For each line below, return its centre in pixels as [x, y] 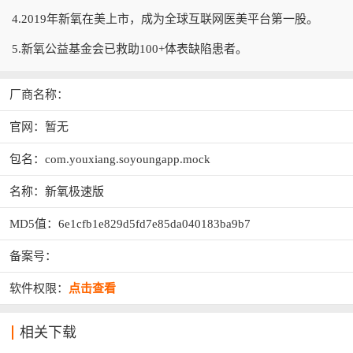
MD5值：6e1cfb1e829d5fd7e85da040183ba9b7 [130, 224]
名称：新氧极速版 [57, 191]
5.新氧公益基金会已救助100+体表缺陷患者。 [130, 49]
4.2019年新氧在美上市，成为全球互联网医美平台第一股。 [165, 19]
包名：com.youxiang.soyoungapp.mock [110, 159]
